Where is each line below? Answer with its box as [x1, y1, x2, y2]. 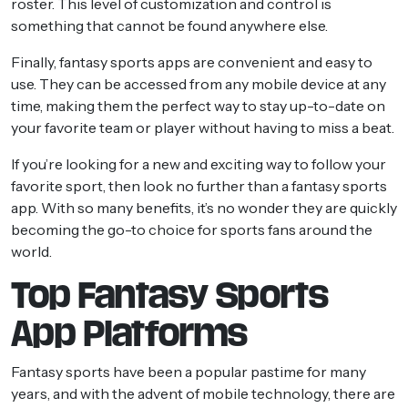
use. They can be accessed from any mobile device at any [11, 74, 386, 93]
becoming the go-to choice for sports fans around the [11, 219, 372, 239]
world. [11, 241, 52, 260]
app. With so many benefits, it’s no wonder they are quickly [11, 198, 397, 217]
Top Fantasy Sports [11, 277, 329, 313]
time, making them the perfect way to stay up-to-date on [11, 96, 385, 115]
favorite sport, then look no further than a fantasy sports [11, 176, 387, 195]
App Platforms [11, 315, 248, 352]
